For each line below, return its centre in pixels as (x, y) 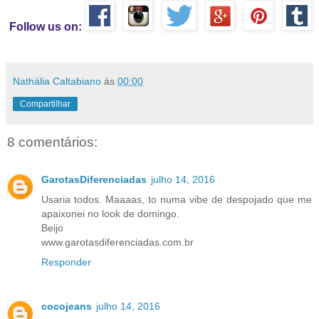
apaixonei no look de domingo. (110, 213)
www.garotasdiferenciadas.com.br (117, 242)
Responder (66, 262)
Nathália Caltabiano (57, 82)
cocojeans (67, 306)
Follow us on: (47, 27)
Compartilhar (45, 104)
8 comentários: (52, 142)
